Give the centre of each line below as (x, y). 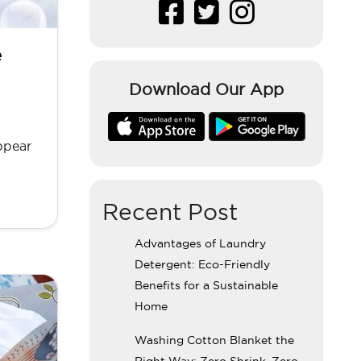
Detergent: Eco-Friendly (202, 264)
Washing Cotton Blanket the (214, 340)
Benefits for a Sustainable (206, 285)
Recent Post (170, 212)
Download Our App (206, 89)
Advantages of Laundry (200, 243)
